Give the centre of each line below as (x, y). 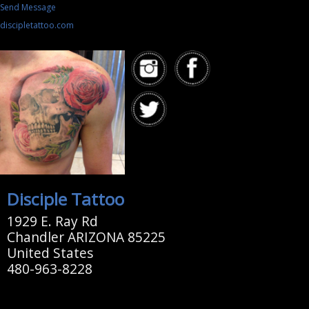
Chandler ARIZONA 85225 (86, 237)
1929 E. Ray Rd (52, 221)
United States (50, 253)
